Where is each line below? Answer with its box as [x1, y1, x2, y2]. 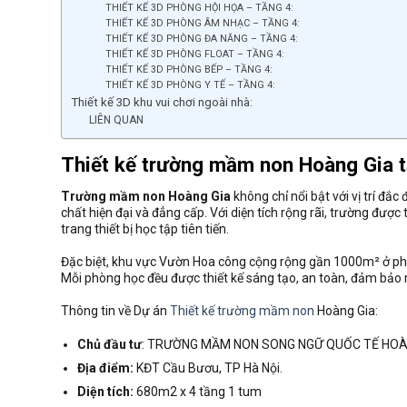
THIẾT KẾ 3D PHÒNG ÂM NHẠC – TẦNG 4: [104, 16, 303, 29]
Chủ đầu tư [77, 336, 143, 352]
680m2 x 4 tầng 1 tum [134, 384, 263, 400]
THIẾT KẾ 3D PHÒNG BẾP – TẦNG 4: [104, 63, 275, 75]
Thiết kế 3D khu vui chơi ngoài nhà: [71, 94, 255, 109]
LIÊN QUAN [88, 113, 144, 126]
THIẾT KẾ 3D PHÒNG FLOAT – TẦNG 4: [104, 47, 287, 60]
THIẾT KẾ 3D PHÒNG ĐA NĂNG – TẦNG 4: [104, 32, 301, 45]
